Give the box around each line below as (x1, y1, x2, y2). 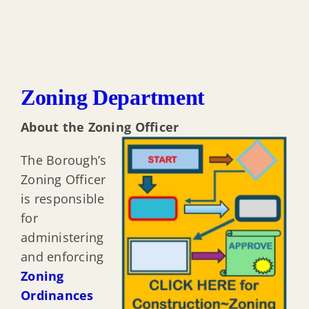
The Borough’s (20, 152, 107, 169)
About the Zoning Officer (20, 119, 179, 136)
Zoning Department (20, 84, 206, 110)
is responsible (20, 190, 105, 208)
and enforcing (20, 248, 104, 266)
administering (20, 229, 104, 246)
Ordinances (20, 287, 94, 304)
